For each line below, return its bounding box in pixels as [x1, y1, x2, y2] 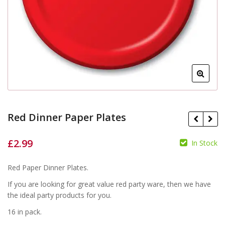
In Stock [191, 138, 217, 148]
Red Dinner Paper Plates [8, 110, 126, 124]
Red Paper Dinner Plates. [8, 163, 88, 172]
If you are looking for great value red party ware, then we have [8, 179, 211, 189]
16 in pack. [8, 207, 42, 217]
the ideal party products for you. [8, 190, 111, 200]
